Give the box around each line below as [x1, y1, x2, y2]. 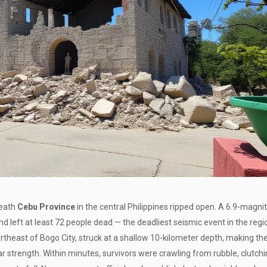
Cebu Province [17, 202, 75, 212]
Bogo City [40, 233, 75, 243]
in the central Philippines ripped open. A [75, 202, 226, 212]
